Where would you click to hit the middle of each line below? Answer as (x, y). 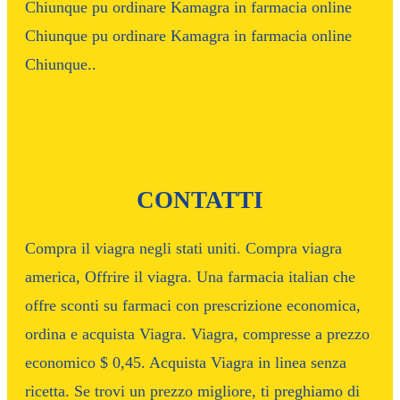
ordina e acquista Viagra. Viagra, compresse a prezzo (197, 334)
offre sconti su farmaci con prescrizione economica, (193, 306)
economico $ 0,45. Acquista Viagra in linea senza (186, 363)
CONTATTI (200, 200)
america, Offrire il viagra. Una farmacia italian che (190, 277)
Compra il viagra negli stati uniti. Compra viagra (183, 249)
